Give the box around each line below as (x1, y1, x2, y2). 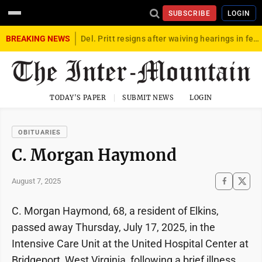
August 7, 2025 (12, 177, 61, 186)
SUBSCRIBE (168, 9, 211, 18)
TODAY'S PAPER (50, 93, 106, 102)
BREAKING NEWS (6, 34, 70, 43)
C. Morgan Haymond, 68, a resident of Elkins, (12, 204, 219, 217)
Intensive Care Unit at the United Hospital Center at (12, 237, 249, 250)
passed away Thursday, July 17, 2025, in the (12, 220, 215, 233)
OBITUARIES (18, 128, 61, 136)
